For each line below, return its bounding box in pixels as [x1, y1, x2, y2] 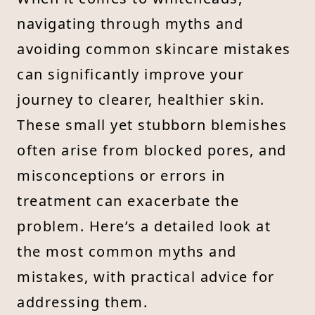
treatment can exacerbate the [17, 191, 239, 210]
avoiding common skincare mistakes [17, 39, 291, 58]
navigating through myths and [17, 13, 243, 33]
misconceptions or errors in [17, 165, 226, 185]
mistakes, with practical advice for [17, 266, 275, 286]
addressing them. [17, 292, 148, 311]
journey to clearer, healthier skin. [17, 89, 265, 109]
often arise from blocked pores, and [17, 140, 287, 160]
